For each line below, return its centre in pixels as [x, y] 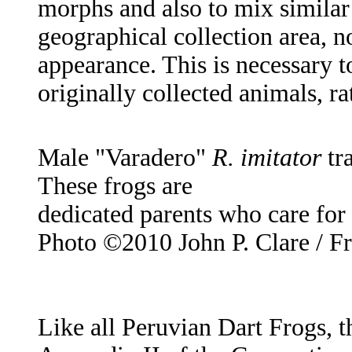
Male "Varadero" [125, 158]
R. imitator [267, 158]
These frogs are [115, 186]
